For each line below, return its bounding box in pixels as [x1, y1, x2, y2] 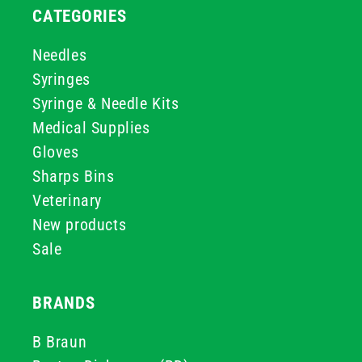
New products [32, 215, 127, 234]
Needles [32, 45, 87, 65]
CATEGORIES [32, 6, 127, 26]
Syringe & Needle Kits [32, 94, 179, 113]
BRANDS [32, 293, 95, 313]
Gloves [32, 142, 79, 162]
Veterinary [32, 191, 102, 210]
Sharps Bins [32, 166, 115, 186]
